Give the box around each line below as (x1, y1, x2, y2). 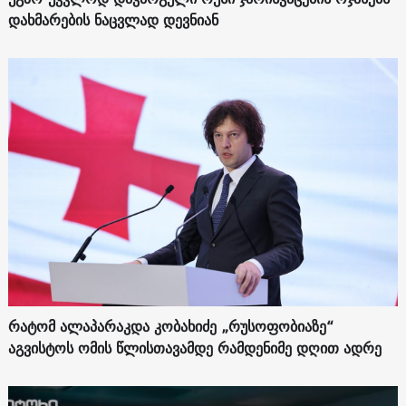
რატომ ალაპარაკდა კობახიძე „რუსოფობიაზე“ (7, 314, 333, 340)
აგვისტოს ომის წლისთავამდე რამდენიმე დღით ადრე (7, 335, 382, 362)
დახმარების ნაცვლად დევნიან (7, 6, 218, 33)
